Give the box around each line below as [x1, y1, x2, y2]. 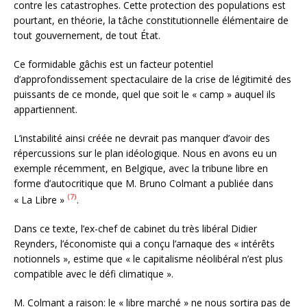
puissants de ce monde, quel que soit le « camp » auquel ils [14, 88, 275, 101]
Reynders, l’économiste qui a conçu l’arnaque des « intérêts [14, 237, 275, 250]
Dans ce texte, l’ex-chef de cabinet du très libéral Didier [14, 222, 257, 235]
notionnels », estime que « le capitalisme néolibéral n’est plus [14, 252, 283, 265]
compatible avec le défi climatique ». [14, 267, 173, 280]
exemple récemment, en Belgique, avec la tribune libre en [14, 162, 268, 175]
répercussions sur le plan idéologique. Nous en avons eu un [14, 147, 277, 160]
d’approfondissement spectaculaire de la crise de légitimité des [14, 73, 291, 86]
